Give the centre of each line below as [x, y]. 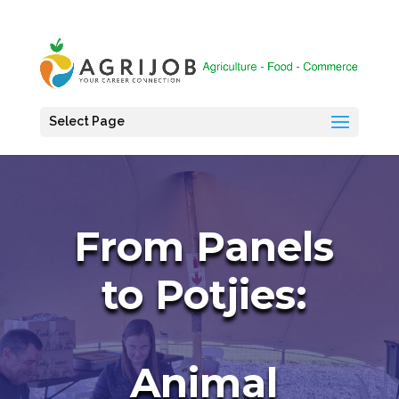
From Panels [204, 246]
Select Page [86, 122]
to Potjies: [204, 294]
